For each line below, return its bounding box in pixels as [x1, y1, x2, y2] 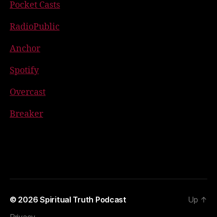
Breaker [10, 108, 43, 120]
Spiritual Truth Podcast [40, 194, 126, 204]
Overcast [10, 86, 46, 98]
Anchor [10, 43, 40, 54]
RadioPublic [10, 21, 60, 32]
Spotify [10, 64, 39, 76]
